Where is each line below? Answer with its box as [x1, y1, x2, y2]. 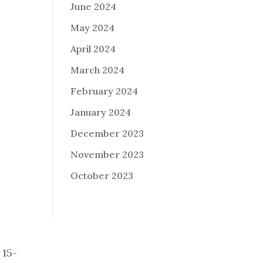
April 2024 [70, 43, 116, 55]
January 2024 [70, 106, 131, 119]
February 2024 [70, 85, 139, 97]
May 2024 [70, 22, 115, 34]
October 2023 [70, 170, 134, 182]
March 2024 [70, 64, 125, 76]
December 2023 [70, 127, 144, 140]
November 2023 [70, 149, 144, 161]
